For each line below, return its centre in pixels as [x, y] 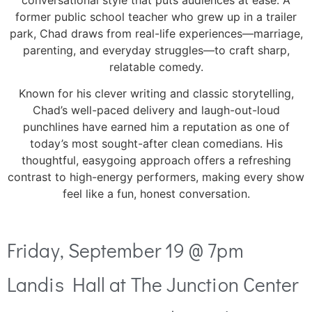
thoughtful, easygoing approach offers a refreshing [156, 161]
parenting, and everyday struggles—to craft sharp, [156, 50]
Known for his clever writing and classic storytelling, [156, 94]
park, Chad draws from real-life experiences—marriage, [156, 34]
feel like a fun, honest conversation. [156, 194]
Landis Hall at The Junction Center [153, 284]
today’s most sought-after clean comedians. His [156, 144]
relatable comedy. [156, 67]
